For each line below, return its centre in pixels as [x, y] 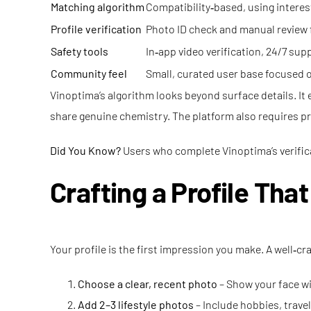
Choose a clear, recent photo [148, 284]
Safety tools [79, 51]
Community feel [89, 73]
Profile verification [96, 29]
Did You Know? [85, 150]
